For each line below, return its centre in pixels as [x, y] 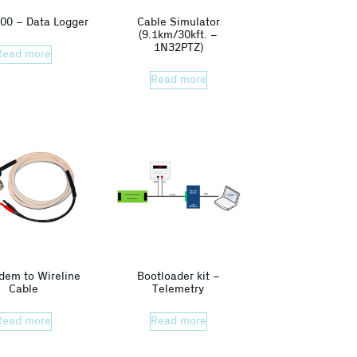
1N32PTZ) [178, 47]
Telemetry [178, 289]
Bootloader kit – [178, 276]
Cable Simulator [178, 22]
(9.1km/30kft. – [178, 35]
